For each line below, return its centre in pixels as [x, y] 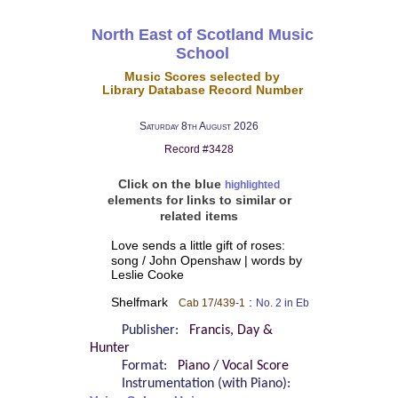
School [202, 53]
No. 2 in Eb [282, 302]
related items [199, 216]
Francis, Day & [231, 331]
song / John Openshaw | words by [206, 260]
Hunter [109, 349]
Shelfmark [144, 302]
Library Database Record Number [202, 90]
